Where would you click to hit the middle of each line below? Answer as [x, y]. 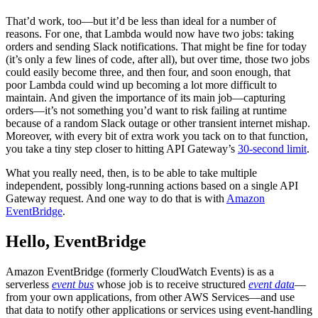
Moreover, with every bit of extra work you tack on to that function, [157, 136]
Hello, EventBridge [76, 241]
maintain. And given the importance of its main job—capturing [146, 97]
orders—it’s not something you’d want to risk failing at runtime [146, 110]
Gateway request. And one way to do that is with [116, 198]
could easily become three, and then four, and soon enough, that [148, 72]
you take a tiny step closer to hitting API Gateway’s [122, 148]
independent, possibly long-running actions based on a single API [152, 185]
